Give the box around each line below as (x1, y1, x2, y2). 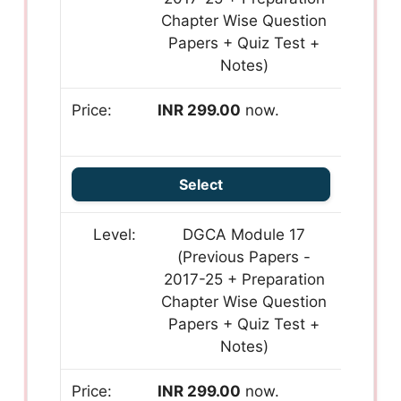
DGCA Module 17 (183, 226, 306, 244)
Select (179, 175, 223, 193)
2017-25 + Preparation (163, 270, 325, 289)
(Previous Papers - (177, 248, 311, 267)
